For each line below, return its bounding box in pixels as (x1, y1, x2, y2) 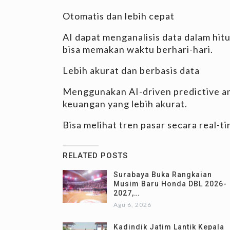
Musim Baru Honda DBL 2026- (113, 179, 227, 188)
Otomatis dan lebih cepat (63, 10, 175, 22)
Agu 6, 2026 (113, 200, 151, 208)
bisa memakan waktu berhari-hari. (63, 43, 213, 55)
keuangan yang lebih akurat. (63, 98, 187, 109)
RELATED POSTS (63, 150, 128, 160)
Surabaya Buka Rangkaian (113, 170, 212, 179)
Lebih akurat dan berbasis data (63, 64, 200, 76)
